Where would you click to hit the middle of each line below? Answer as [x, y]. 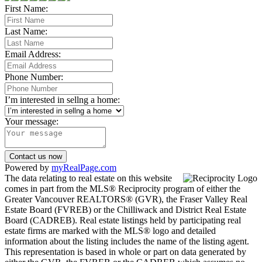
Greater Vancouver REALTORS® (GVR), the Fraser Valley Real [126, 199]
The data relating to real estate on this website [88, 178]
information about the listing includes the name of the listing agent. [127, 242]
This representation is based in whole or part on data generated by [125, 252]
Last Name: [26, 32]
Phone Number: [34, 77]
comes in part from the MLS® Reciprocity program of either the [123, 189]
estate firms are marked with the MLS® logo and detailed [110, 231]
